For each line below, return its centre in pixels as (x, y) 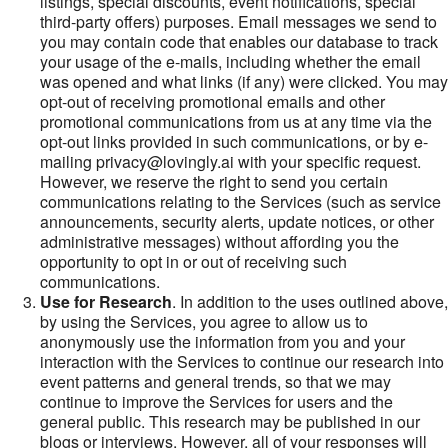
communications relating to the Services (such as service (240, 201)
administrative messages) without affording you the (219, 241)
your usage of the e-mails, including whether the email (230, 61)
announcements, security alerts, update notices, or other (237, 221)
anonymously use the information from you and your (222, 341)
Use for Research (106, 301)
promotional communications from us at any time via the (236, 121)
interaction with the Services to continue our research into (242, 361)
